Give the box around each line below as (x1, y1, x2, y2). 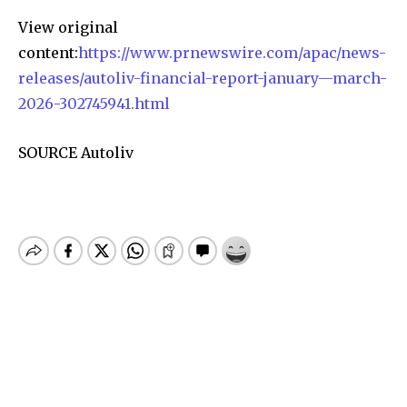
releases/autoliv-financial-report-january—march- (18, 68, 387, 87)
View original (18, 17, 118, 36)
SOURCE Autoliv (18, 143, 134, 162)
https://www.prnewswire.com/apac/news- (78, 43, 386, 62)
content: (18, 43, 78, 62)
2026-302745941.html (18, 94, 170, 113)
